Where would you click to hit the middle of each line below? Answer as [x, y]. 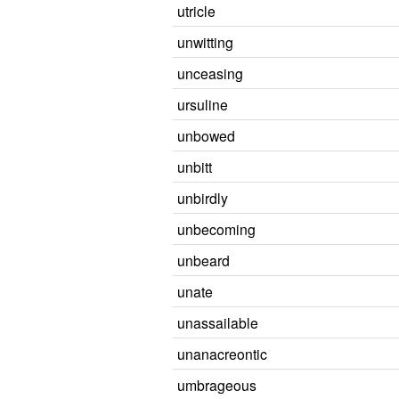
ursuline [203, 104]
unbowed [206, 135]
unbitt [195, 167]
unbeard [204, 260]
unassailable [218, 322]
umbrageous [217, 385]
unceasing [210, 73]
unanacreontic [222, 354]
